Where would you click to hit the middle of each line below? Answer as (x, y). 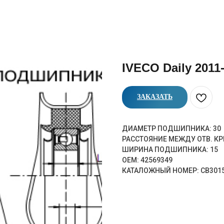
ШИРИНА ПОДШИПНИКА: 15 (170, 149)
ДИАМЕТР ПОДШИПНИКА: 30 (171, 128)
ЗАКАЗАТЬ (155, 97)
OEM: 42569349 (147, 160)
